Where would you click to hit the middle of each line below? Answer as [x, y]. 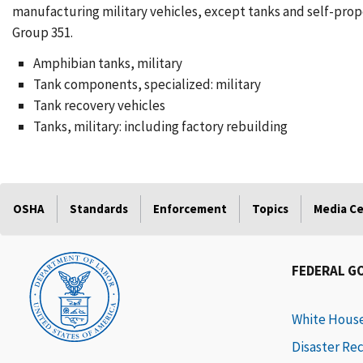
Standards [99, 209]
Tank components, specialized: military [147, 84]
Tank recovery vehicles [99, 105]
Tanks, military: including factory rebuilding [160, 126]
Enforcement [190, 209]
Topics [270, 209]
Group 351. [43, 32]
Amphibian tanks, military [107, 63]
